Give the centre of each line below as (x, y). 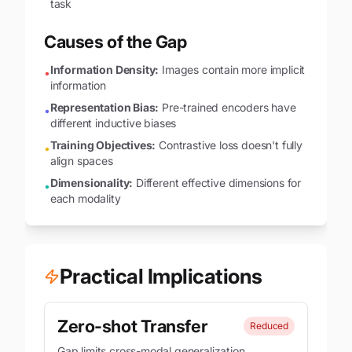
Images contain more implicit (232, 70)
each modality (85, 198)
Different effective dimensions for (217, 183)
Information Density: (104, 70)
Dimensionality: (92, 183)
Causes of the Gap (115, 42)
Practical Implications (161, 276)
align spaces (81, 161)
